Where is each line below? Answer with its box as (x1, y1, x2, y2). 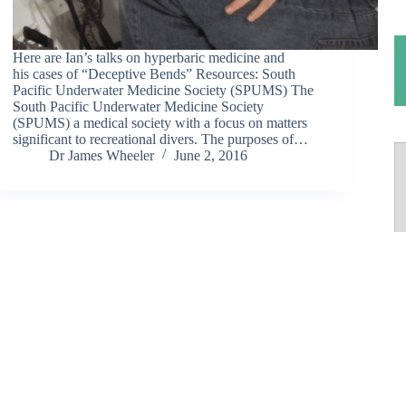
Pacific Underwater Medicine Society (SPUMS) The (13, 82, 314, 98)
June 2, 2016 (174, 147, 248, 163)
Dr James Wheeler (49, 147, 155, 163)
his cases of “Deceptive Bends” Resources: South (13, 65, 296, 82)
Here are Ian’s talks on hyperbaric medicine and (13, 49, 285, 65)
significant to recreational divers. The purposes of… (13, 130, 309, 147)
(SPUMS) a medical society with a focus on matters (13, 114, 308, 130)
